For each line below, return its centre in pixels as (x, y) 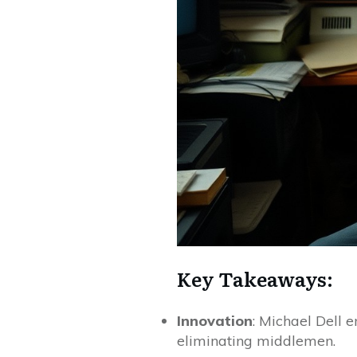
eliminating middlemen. (256, 341)
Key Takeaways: (255, 279)
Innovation (215, 321)
